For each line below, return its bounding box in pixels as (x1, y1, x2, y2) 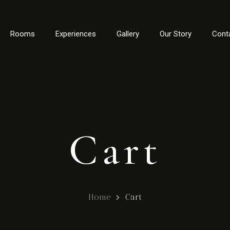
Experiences (55, 29, 97, 39)
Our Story (160, 29, 192, 39)
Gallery (117, 29, 140, 39)
